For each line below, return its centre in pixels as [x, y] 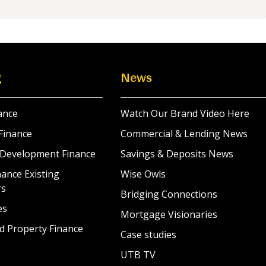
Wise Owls [143, 174]
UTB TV [138, 254]
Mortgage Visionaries [169, 214]
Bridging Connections [169, 194]
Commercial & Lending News [184, 133]
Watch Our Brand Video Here [185, 113]
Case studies [149, 234]
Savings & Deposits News [177, 153]
